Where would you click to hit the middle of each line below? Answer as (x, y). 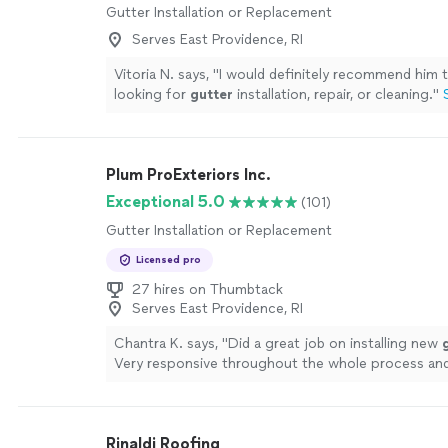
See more (297, 383)
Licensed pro (168, 259)
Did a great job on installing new (335, 343)
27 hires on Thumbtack (207, 289)
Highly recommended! (185, 383)
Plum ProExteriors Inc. (188, 174)
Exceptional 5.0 (165, 201)
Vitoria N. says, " (166, 74)
